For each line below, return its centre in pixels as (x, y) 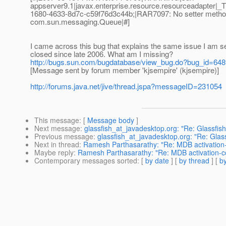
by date (157, 161)
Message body (111, 120)
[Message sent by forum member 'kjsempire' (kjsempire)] (125, 70)
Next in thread (57, 145)
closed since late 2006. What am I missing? (102, 54)
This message (57, 120)
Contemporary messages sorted (86, 161)
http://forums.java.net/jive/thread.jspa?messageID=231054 (126, 86)
